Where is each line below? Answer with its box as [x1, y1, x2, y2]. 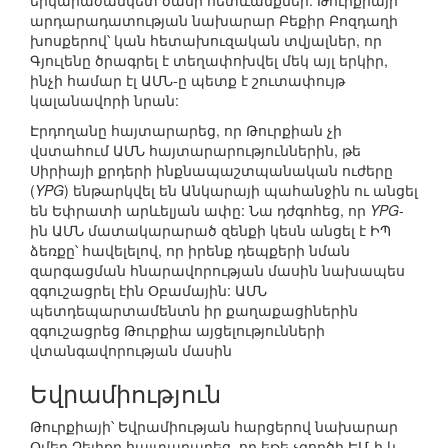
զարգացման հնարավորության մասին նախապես [30, 260, 405, 281]
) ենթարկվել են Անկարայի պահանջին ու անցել [64, 180, 418, 201]
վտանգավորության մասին [30, 340, 232, 361]
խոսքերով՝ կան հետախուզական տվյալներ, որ [30, 30, 382, 51]
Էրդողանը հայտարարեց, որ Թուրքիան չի [30, 120, 342, 141]
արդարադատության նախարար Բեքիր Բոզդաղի [30, 10, 398, 31]
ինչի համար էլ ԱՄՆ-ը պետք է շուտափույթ [30, 70, 345, 91]
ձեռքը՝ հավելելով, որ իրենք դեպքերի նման [30, 240, 350, 261]
